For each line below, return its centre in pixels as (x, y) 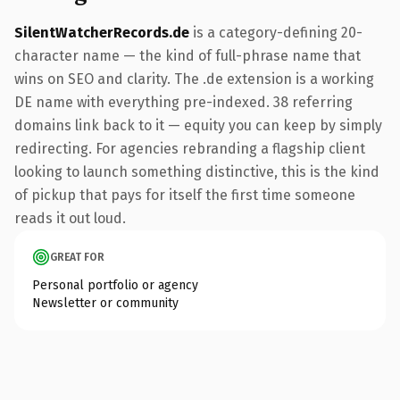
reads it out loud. (70, 218)
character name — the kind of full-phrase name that (187, 55)
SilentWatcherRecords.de (102, 32)
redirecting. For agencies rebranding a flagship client (190, 148)
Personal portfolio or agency (115, 285)
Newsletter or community (105, 303)
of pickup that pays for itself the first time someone (185, 195)
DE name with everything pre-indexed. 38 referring (183, 102)
